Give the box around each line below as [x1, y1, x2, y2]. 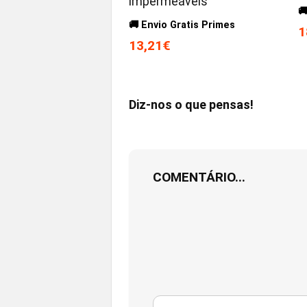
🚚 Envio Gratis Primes [129, 19, 236, 32]
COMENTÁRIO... [153, 169, 245, 186]
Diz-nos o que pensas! [129, 97, 254, 112]
